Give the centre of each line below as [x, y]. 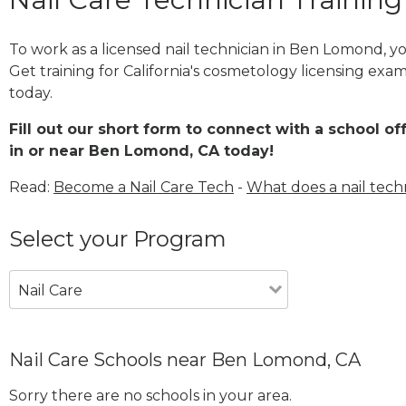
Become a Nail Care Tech [144, 187]
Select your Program [118, 238]
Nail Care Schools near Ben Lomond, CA [185, 359]
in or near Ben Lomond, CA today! [141, 150]
